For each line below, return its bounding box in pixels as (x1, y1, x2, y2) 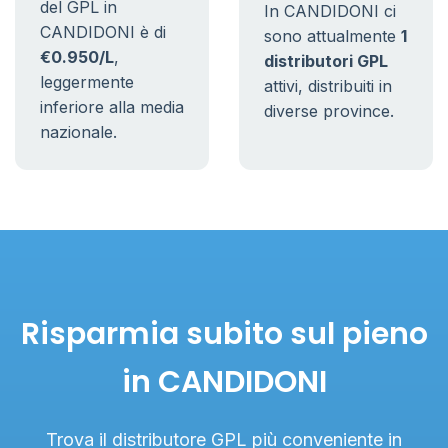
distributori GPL (264, 51, 388, 71)
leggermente (40, 72, 134, 92)
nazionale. (40, 122, 117, 142)
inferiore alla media (40, 97, 184, 117)
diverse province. (264, 101, 394, 121)
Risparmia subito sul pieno (20, 313, 428, 355)
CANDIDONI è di (40, 22, 166, 42)
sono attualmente (264, 26, 401, 46)
